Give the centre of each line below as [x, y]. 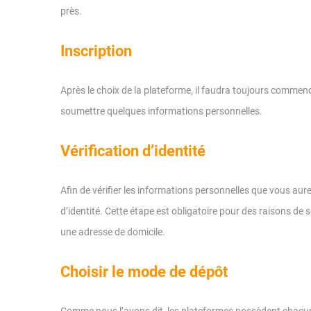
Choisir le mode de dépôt [144, 272]
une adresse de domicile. [113, 232]
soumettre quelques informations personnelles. [161, 111]
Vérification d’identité [133, 151]
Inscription [96, 51]
